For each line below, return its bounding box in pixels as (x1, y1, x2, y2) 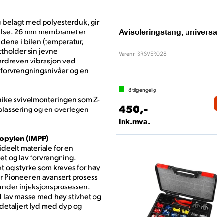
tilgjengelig (131, 86, 156, 93)
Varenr (119, 50, 135, 57)
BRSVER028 (137, 49, 167, 57)
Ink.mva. (119, 116, 150, 126)
